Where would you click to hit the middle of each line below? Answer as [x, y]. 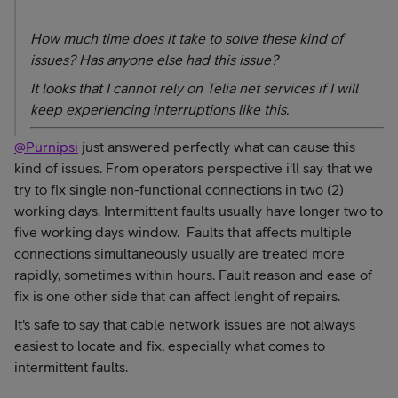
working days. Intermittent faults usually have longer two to [199, 211]
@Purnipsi [46, 147]
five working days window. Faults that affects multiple [183, 232]
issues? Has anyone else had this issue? [154, 60]
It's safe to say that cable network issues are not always [185, 324]
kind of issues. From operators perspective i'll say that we [194, 168]
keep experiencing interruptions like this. [159, 109]
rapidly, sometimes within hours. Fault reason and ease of [193, 275]
